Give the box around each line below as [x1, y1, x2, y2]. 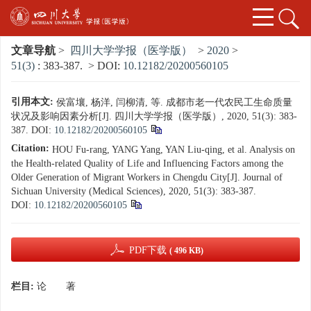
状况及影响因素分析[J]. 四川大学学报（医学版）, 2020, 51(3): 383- [11, 111, 297, 122]
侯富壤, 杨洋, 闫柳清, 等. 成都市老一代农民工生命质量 [56, 97, 292, 108]
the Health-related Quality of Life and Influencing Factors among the [11, 158, 283, 169]
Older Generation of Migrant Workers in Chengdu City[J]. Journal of [11, 172, 283, 183]
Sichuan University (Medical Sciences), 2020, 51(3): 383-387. [11, 186, 256, 197]
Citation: [11, 143, 49, 154]
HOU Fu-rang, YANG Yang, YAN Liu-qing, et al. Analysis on [52, 144, 295, 155]
